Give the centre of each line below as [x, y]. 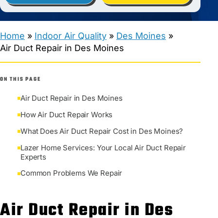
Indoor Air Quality [71, 36]
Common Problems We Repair [72, 173]
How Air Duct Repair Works [67, 114]
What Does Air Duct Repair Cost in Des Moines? [102, 131]
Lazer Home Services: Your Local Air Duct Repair [103, 147]
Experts [33, 157]
